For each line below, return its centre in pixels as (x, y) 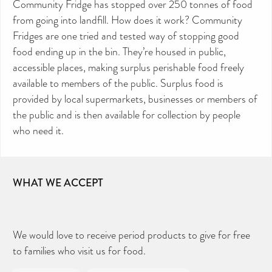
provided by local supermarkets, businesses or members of (135, 99)
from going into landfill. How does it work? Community (127, 20)
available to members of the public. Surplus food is (118, 83)
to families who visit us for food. (79, 250)
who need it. (38, 130)
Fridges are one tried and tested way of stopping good (126, 36)
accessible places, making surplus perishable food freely (128, 67)
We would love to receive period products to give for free (131, 235)
